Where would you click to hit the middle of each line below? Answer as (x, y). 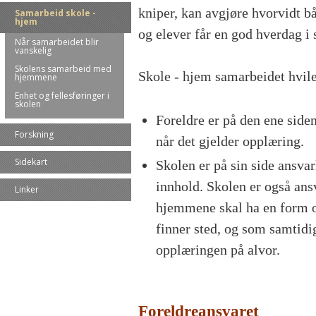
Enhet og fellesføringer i (62, 96)
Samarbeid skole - (55, 13)
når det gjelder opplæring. (232, 141)
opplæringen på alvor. (218, 250)
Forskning (34, 134)
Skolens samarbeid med (63, 69)
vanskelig (33, 50)
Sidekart (31, 162)
